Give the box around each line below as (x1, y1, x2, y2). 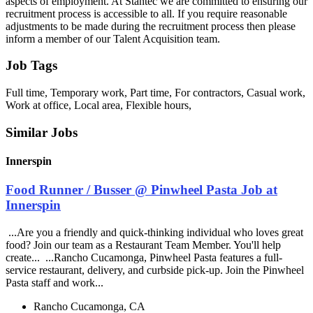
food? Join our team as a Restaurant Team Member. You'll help (6, 238, 281, 251)
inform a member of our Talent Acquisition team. (6, 32, 220, 45)
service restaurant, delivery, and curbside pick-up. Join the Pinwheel (6, 263, 304, 276)
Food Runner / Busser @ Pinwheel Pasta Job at (6, 182, 277, 198)
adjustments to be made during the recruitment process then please (6, 20, 296, 32)
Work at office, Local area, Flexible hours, (6, 99, 191, 111)
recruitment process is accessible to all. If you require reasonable (6, 7, 287, 20)
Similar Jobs (6, 124, 78, 140)
